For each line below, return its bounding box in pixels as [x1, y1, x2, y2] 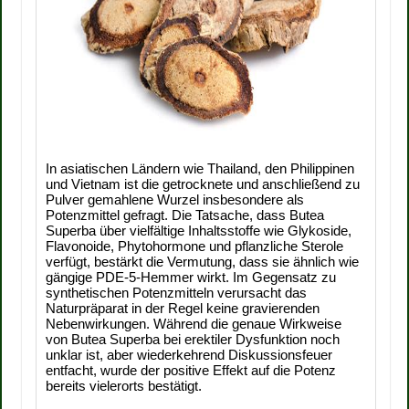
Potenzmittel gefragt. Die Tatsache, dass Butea [46, 207, 325, 223]
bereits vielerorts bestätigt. [46, 378, 206, 393]
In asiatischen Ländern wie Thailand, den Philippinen [46, 161, 355, 176]
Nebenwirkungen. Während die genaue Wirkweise [46, 316, 342, 331]
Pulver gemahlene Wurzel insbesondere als [46, 192, 305, 207]
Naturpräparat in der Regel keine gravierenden [46, 300, 320, 316]
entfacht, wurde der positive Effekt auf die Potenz [46, 362, 337, 378]
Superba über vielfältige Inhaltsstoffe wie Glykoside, [46, 223, 352, 238]
